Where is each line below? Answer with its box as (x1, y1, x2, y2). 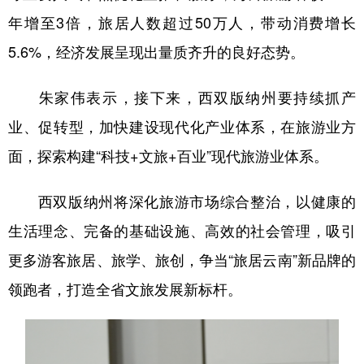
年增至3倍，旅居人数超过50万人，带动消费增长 (8, 11, 356, 33)
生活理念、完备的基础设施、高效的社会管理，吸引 (8, 219, 356, 241)
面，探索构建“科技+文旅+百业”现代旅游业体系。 (8, 145, 328, 167)
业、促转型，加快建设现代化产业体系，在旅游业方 (8, 115, 356, 137)
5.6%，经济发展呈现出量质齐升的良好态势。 (8, 41, 305, 63)
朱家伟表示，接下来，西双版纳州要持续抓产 (8, 86, 356, 108)
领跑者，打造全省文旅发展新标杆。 (8, 278, 242, 300)
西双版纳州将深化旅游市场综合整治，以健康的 (8, 190, 356, 212)
